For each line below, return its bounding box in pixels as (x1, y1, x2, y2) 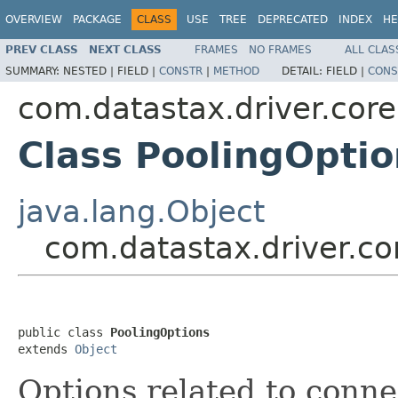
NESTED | (63, 64, 117, 77)
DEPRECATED (258, 13, 328, 26)
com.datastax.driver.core (18, 90, 396, 126)
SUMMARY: (5, 64, 63, 77)
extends (18, 341, 75, 356)
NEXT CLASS (89, 43, 162, 56)
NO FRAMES (249, 43, 312, 56)
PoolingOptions (110, 324, 210, 339)
